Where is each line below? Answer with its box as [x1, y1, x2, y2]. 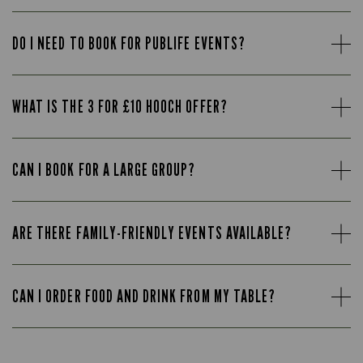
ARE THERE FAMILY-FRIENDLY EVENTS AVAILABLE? [12, 223, 293, 244]
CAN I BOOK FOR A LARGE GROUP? [12, 160, 196, 181]
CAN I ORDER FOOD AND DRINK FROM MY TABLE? [12, 286, 276, 307]
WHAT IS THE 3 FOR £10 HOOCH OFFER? [12, 96, 228, 117]
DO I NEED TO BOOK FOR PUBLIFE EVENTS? [12, 33, 246, 54]
